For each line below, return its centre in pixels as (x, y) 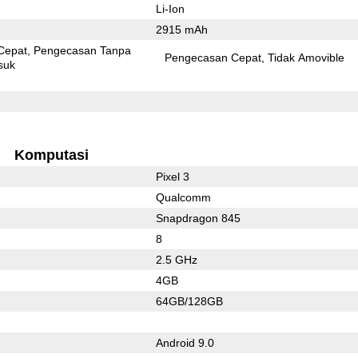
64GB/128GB (189, 301)
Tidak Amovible (306, 57)
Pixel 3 (172, 176)
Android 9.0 (185, 342)
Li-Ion (170, 8)
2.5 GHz (176, 259)
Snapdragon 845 (198, 218)
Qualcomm (183, 197)
